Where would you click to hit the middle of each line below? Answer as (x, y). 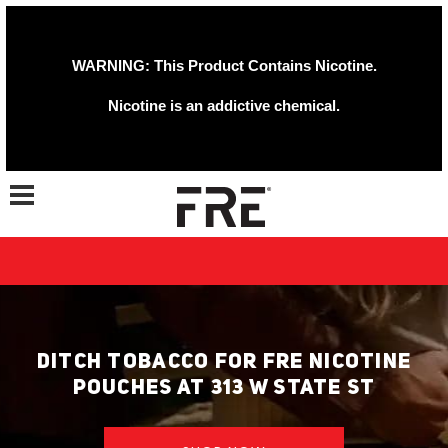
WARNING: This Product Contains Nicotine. (224, 65)
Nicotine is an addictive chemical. (224, 105)
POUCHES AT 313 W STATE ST (224, 388)
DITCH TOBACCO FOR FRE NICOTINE (224, 362)
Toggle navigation (56, 183)
